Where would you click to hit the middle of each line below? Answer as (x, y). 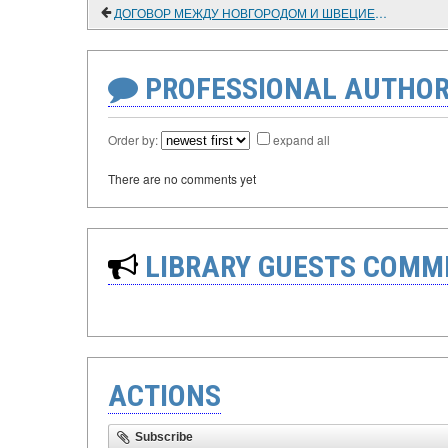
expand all (301, 139)
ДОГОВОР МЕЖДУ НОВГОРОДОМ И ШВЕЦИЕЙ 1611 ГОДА (381, 12)
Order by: (134, 139)
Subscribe (164, 437)
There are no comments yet (182, 178)
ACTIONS (164, 395)
